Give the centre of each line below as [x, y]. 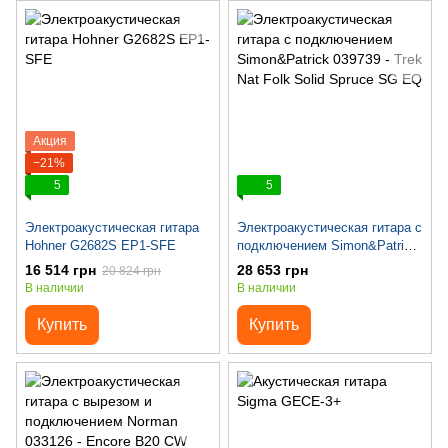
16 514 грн [60, 270]
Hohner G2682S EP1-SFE [100, 246]
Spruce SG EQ [280, 282]
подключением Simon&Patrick [327, 246]
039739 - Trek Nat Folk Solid [320, 264]
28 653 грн [272, 270]
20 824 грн [131, 271]
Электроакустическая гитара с [329, 228]
